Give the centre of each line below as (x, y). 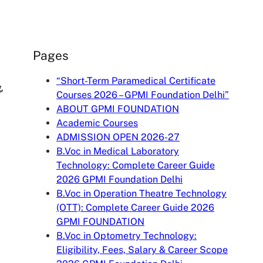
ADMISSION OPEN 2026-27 (118, 137)
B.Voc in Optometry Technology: (127, 236)
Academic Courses (97, 123)
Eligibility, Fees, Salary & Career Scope (142, 250)
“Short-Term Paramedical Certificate (136, 81)
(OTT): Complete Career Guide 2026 (135, 208)
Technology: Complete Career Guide (136, 166)
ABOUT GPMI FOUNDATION (118, 109)
